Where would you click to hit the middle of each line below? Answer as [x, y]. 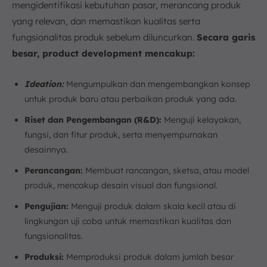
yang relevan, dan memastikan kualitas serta [106, 21]
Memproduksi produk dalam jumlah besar [149, 257]
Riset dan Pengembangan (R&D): [93, 120]
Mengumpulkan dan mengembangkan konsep [157, 84]
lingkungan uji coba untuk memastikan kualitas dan [128, 221]
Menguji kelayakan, [201, 120]
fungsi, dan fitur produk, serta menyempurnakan [121, 135]
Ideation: [44, 84]
